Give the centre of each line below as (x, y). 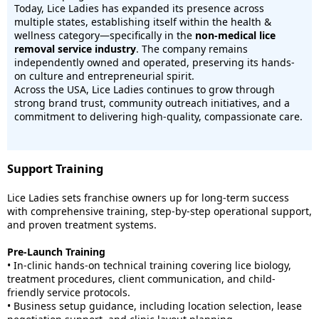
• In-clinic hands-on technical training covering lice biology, (149, 265)
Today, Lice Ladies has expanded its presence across (139, 8)
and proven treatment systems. (82, 225)
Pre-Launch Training (56, 252)
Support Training (55, 169)
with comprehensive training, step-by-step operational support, (159, 211)
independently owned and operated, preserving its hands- (155, 62)
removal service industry (75, 49)
